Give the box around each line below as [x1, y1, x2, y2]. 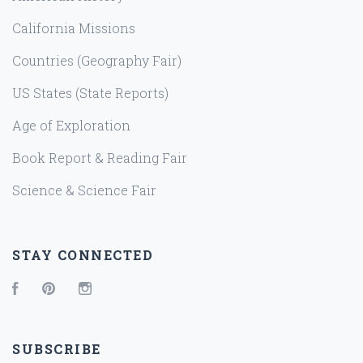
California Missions [12, 19, 135, 37]
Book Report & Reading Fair [12, 149, 187, 167]
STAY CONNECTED [12, 246, 153, 264]
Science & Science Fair [12, 181, 156, 199]
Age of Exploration [12, 117, 130, 135]
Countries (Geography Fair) [12, 52, 181, 70]
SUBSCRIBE [12, 340, 101, 358]
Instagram [92, 281, 156, 299]
